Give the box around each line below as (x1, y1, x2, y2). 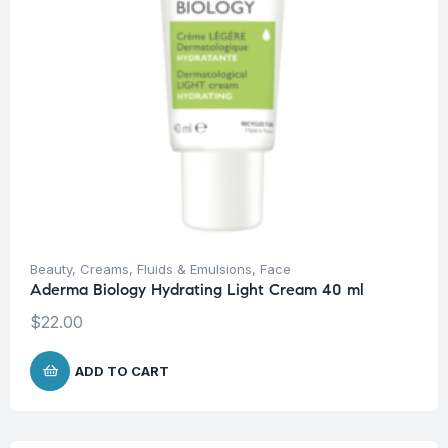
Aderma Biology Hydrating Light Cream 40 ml (30, 280, 364, 300)
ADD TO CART (75, 363, 169, 380)
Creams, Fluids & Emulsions (80, 261, 252, 278)
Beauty (30, 261, 72, 278)
